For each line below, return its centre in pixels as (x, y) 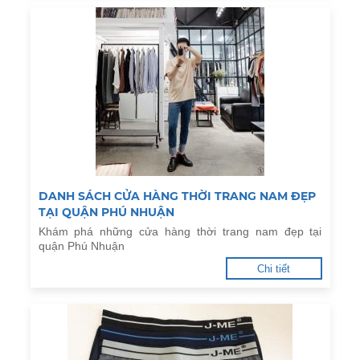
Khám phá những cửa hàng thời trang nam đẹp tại (180, 231)
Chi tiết (274, 269)
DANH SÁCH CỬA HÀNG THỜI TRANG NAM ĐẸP (177, 196)
